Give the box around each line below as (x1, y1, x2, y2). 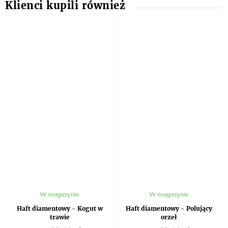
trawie (49, 213, 70, 221)
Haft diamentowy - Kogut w (16, 205, 103, 213)
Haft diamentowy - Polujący (125, 205, 212, 213)
